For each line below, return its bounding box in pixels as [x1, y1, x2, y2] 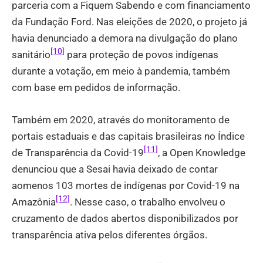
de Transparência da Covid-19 [12, 146, 144, 159]
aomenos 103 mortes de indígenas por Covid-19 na [12, 179, 240, 191]
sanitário [12, 48, 50, 60]
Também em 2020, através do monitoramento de [12, 113, 230, 126]
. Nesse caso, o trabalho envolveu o [70, 195, 225, 208]
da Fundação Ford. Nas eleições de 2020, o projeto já [12, 15, 247, 28]
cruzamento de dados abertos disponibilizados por [12, 212, 238, 224]
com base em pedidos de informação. [12, 81, 180, 93]
